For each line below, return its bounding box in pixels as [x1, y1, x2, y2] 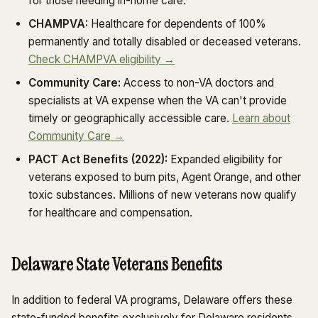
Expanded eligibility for [168, 153, 282, 167]
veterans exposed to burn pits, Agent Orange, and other [28, 170, 301, 185]
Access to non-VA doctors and [121, 76, 274, 90]
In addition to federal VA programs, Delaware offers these [11, 293, 292, 307]
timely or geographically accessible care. [28, 111, 232, 126]
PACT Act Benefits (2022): [28, 153, 168, 167]
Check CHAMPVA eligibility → [28, 53, 175, 67]
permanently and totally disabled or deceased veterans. [28, 35, 301, 49]
